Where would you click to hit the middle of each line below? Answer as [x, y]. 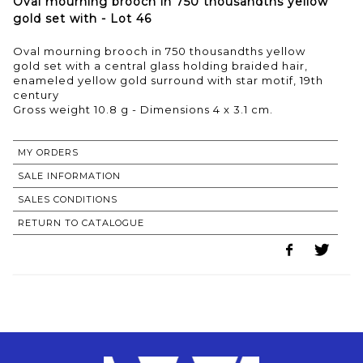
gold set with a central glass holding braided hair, [160, 65]
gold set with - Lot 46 [82, 18]
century [36, 94]
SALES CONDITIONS [68, 199]
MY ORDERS [48, 152]
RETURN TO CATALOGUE [81, 222]
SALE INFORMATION [69, 175]
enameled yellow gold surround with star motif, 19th [168, 80]
